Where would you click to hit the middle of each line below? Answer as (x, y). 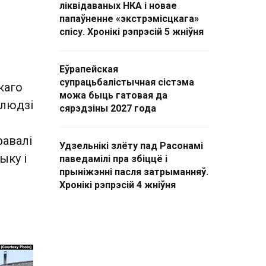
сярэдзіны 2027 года (108, 108)
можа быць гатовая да (113, 95)
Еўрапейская (89, 69)
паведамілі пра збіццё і (113, 159)
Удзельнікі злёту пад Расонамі (131, 146)
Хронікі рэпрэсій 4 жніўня (118, 185)
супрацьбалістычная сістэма (127, 82)
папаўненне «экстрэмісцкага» (129, 19)
